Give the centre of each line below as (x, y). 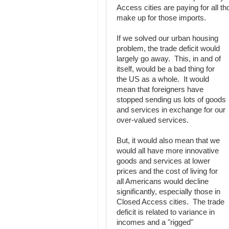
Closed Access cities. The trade (170, 202)
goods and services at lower (163, 161)
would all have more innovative (168, 151)
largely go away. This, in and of (169, 59)
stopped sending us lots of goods (171, 100)
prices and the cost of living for (167, 171)
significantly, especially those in (168, 192)
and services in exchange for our (171, 110)
